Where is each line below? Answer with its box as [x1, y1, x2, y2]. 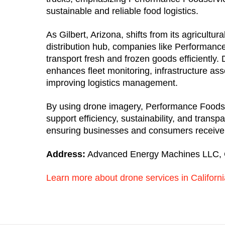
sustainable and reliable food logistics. [46, 6, 199, 16]
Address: [46, 149, 86, 159]
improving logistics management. [46, 77, 178, 88]
